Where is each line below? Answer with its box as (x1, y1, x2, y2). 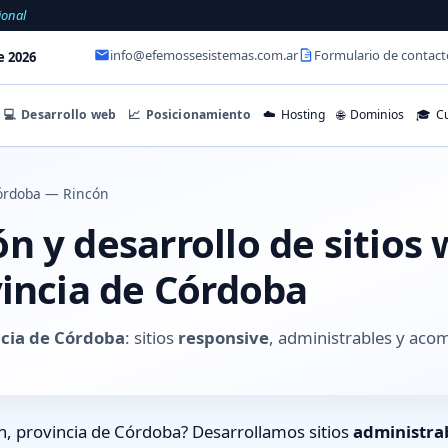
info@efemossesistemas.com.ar (110, 46, 298, 65)
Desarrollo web (18, 105, 117, 123)
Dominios (346, 106, 404, 124)
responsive (178, 325, 269, 349)
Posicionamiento (142, 105, 251, 123)
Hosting (278, 106, 326, 124)
